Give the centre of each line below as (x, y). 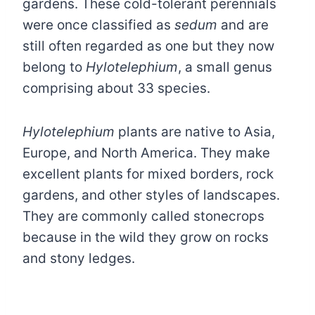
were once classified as (98, 25)
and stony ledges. (81, 258)
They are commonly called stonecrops (143, 216)
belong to (54, 67)
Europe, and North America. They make (146, 153)
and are (245, 25)
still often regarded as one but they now (148, 46)
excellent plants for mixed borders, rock (148, 174)
